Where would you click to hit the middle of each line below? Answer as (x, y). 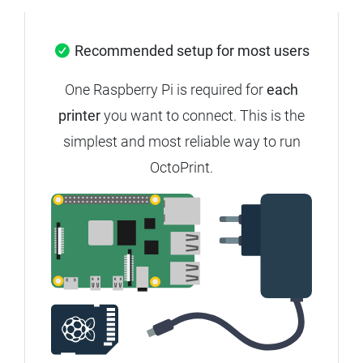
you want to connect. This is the (203, 116)
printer (79, 116)
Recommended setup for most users (192, 51)
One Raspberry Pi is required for (166, 90)
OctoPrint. (181, 168)
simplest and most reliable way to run (181, 142)
